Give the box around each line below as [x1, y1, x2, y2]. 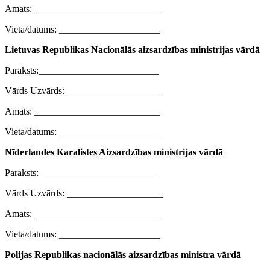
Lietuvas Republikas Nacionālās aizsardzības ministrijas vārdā [5, 45, 260, 55]
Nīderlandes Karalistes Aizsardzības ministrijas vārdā [5, 147, 223, 158]
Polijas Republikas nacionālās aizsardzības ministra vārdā [5, 250, 241, 260]
